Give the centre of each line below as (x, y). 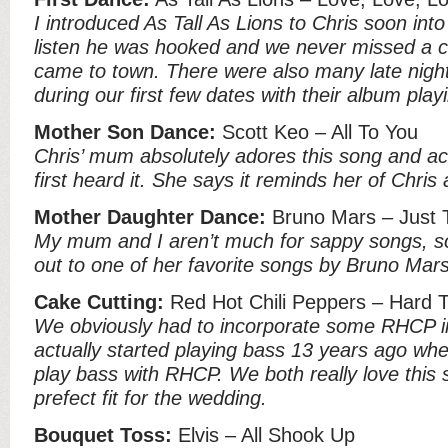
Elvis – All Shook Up (263, 435)
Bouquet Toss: (103, 435)
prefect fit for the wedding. (150, 398)
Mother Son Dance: (125, 132)
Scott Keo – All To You (317, 132)
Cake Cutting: (99, 302)
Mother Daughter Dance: (150, 217)
